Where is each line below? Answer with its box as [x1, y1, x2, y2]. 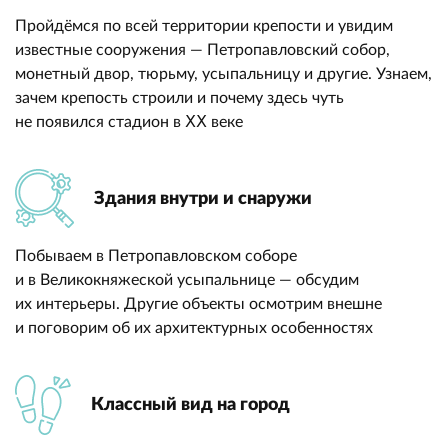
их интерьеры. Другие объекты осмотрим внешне [15, 296, 382, 312]
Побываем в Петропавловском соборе [15, 248, 297, 264]
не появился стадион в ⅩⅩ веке [15, 114, 243, 130]
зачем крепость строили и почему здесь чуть [15, 90, 344, 106]
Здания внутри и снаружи [94, 189, 312, 208]
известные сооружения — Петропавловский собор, [15, 42, 390, 58]
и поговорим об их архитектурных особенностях [15, 320, 373, 336]
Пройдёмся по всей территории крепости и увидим [15, 18, 393, 34]
